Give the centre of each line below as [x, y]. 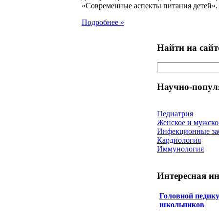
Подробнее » [103, 22]
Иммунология [180, 149]
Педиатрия [175, 113]
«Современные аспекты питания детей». [150, 5]
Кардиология [179, 140]
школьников [182, 204]
